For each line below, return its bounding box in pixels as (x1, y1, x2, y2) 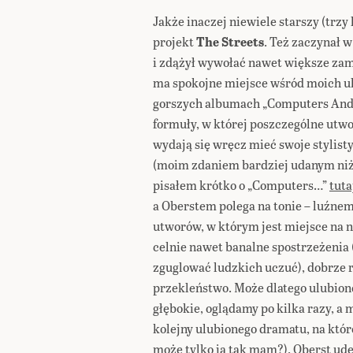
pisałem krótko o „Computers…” (153, 176, 329, 194)
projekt (153, 32, 196, 50)
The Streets (196, 32, 264, 50)
